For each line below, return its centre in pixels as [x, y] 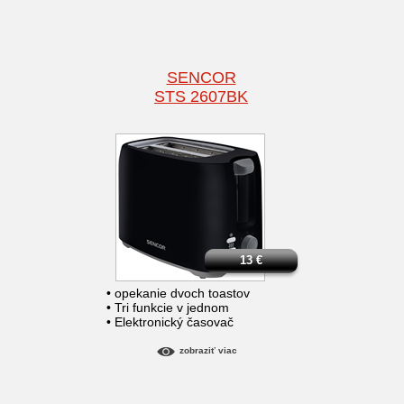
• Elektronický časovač [170, 322]
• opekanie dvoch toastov [178, 294]
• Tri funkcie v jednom [168, 308]
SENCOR [201, 78]
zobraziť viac [208, 351]
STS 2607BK [201, 97]
